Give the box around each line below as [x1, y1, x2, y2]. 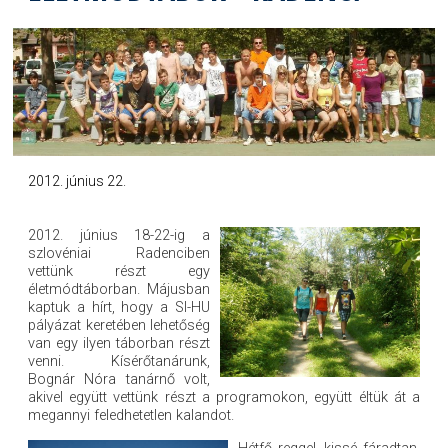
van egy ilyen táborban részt [27, 335, 211, 353]
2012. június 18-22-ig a [27, 227, 211, 245]
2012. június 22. [27, 173, 126, 190]
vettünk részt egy [27, 263, 211, 281]
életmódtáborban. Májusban [27, 281, 211, 299]
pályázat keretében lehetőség [27, 317, 211, 335]
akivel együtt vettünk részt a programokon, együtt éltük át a [27, 389, 421, 407]
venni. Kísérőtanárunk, [27, 353, 211, 371]
